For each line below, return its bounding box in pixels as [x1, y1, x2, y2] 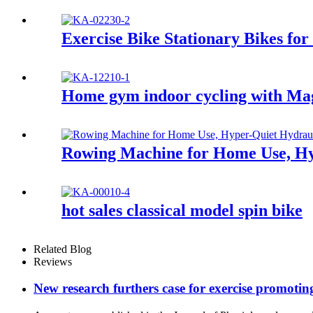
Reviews [34, 255, 72, 268]
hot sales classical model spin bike [61, 201, 303, 219]
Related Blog [34, 242, 92, 255]
